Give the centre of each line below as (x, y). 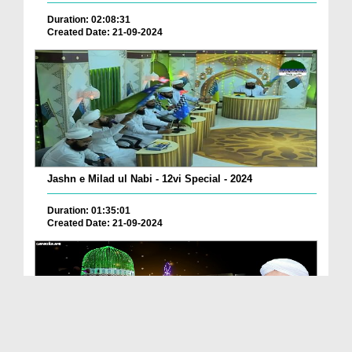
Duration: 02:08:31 (89, 20)
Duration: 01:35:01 (89, 211)
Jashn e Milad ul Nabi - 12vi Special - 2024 (150, 179)
